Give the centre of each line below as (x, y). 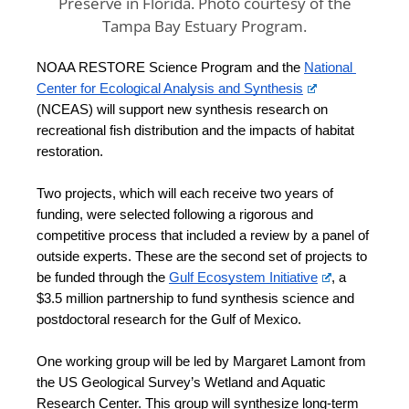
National (328, 67)
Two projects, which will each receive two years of (185, 193)
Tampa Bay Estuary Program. (204, 26)
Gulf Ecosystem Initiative (243, 277)
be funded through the (103, 277)
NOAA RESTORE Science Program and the (170, 67)
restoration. (72, 151)
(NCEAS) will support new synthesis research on (182, 109)
